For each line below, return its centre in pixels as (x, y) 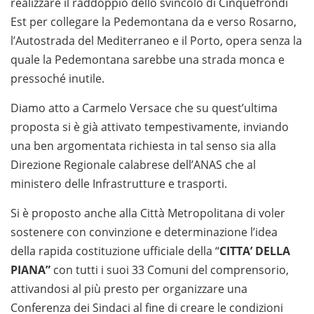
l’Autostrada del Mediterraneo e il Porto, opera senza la (156, 41)
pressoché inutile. (57, 79)
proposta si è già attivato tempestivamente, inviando (150, 127)
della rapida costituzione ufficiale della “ (115, 251)
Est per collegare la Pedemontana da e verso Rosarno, (153, 22)
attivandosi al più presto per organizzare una (129, 289)
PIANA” (30, 270)
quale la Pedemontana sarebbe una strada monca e (148, 60)
